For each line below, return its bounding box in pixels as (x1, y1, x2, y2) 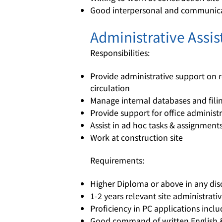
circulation (90, 82, 130, 94)
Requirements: (90, 154, 144, 166)
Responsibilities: (90, 47, 150, 58)
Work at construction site (90, 131, 183, 143)
